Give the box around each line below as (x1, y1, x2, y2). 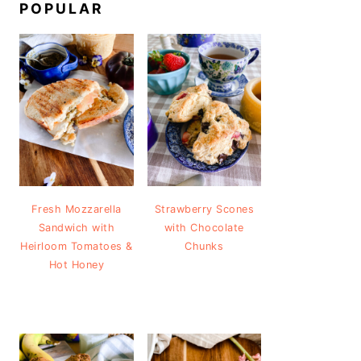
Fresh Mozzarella (31, 202, 122, 215)
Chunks (185, 239, 224, 252)
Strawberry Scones (154, 202, 254, 215)
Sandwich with (38, 221, 114, 234)
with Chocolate (164, 221, 244, 234)
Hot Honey (48, 258, 104, 271)
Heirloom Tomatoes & (20, 239, 133, 252)
